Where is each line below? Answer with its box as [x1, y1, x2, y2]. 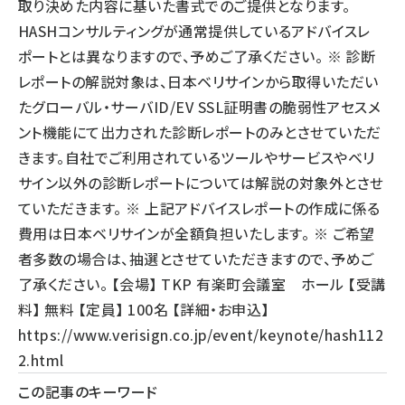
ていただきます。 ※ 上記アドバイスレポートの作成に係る [18, 197, 381, 219]
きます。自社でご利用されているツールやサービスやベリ [18, 146, 375, 168]
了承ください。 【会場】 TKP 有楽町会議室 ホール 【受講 [18, 273, 386, 295]
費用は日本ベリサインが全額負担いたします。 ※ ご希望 [18, 222, 375, 244]
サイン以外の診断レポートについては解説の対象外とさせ [18, 172, 384, 193]
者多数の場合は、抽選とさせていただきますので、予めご [18, 248, 374, 269]
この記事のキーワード [18, 381, 158, 402]
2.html [18, 349, 64, 371]
